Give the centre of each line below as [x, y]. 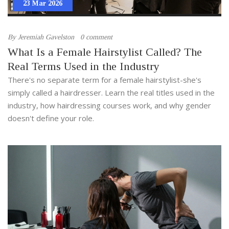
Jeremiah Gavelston [46, 37]
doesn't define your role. [51, 118]
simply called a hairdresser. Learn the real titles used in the [111, 92]
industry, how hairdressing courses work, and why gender [109, 105]
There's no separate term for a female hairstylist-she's [105, 79]
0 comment [96, 37]
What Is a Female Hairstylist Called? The [105, 52]
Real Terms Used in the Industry [84, 66]
